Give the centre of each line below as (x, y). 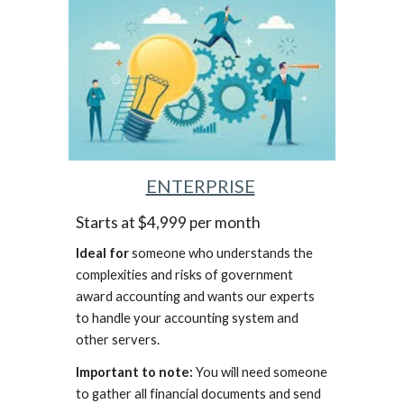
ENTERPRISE (200, 185)
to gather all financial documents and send (199, 393)
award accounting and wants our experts (196, 296)
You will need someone (261, 372)
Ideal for (103, 252)
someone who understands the (221, 252)
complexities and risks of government (185, 274)
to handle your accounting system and (188, 317)
